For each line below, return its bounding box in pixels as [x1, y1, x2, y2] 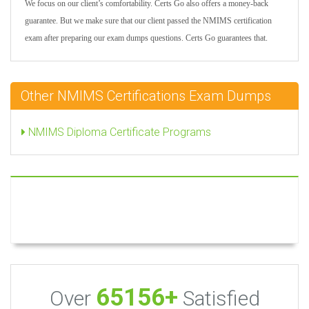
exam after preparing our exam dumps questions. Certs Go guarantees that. [25, 33, 268, 43]
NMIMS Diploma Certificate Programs [26, 126, 211, 139]
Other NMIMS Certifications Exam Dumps [21, 88, 271, 104]
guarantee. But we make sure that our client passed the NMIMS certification [25, 16, 272, 26]
